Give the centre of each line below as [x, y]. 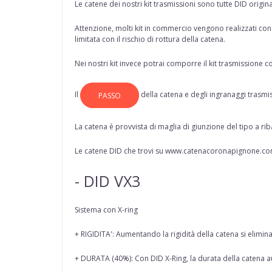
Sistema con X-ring [106, 210]
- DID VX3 [110, 181]
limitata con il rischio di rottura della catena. [150, 39]
